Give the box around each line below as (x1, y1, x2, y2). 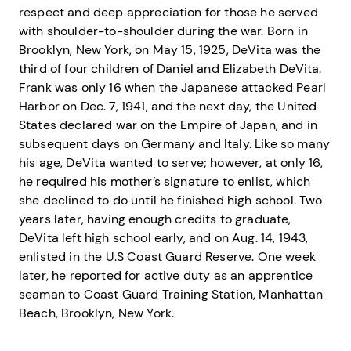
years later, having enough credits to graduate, (19, 210, 291, 227)
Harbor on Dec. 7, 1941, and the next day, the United (19, 97, 317, 114)
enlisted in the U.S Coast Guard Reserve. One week (19, 248, 316, 265)
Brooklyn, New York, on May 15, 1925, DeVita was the (19, 41, 321, 58)
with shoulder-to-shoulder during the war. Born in (19, 22, 308, 39)
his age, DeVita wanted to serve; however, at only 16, (19, 154, 324, 171)
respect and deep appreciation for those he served (19, 3, 318, 20)
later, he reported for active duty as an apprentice (19, 266, 313, 284)
